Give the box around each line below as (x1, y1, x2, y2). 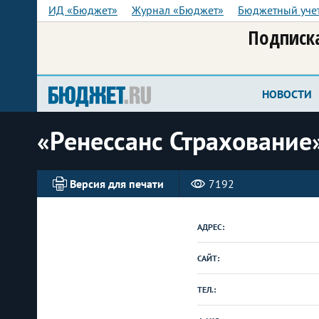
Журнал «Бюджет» (132, 3, 224, 17)
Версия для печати (69, 177, 164, 191)
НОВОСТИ (262, 87, 312, 101)
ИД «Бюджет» (48, 3, 117, 17)
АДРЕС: (197, 221, 224, 232)
